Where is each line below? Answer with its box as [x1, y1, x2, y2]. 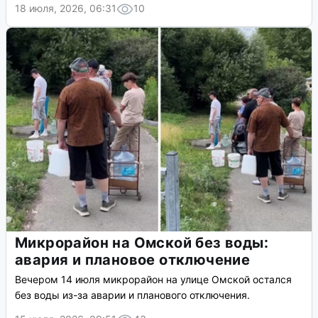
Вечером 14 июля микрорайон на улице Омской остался [15, 273, 292, 286]
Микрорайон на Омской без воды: [15, 234, 268, 252]
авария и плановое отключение [15, 251, 251, 269]
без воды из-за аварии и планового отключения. [15, 289, 250, 302]
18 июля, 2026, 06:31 [15, 2, 116, 15]
